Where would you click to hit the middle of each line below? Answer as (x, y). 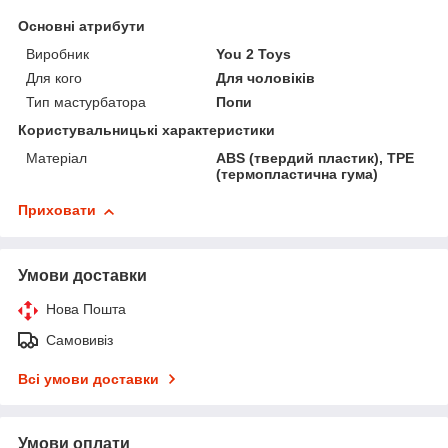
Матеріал (56, 158)
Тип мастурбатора (86, 102)
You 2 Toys (254, 54)
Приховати (57, 210)
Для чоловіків (266, 78)
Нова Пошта (86, 309)
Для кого (54, 78)
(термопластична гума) (297, 174)
